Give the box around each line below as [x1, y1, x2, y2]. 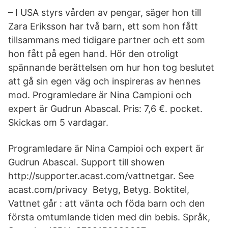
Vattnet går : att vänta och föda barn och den [8, 198, 205, 209]
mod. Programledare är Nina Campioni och [8, 90, 192, 100]
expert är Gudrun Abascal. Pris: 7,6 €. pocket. [8, 103, 203, 114]
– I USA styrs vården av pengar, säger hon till [8, 7, 201, 18]
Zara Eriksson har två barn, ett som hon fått [8, 21, 198, 32]
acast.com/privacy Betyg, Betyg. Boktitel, [8, 184, 189, 195]
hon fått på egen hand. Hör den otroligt [8, 48, 179, 59]
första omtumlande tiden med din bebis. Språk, [8, 212, 210, 222]
